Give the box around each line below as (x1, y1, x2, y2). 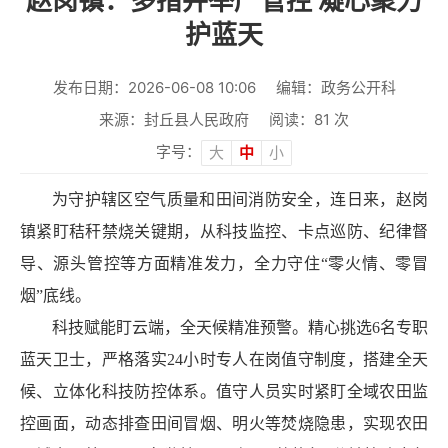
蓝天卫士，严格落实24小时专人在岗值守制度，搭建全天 (20, 351, 428, 369)
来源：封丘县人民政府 (99, 110, 249, 130)
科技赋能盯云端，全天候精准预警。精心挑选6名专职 (52, 319, 428, 337)
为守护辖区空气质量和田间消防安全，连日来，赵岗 (52, 191, 428, 209)
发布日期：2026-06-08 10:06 (52, 78, 256, 98)
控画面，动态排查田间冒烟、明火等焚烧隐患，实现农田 (20, 415, 428, 433)
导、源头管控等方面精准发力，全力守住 (20, 255, 321, 273)
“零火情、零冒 (320, 255, 428, 273)
